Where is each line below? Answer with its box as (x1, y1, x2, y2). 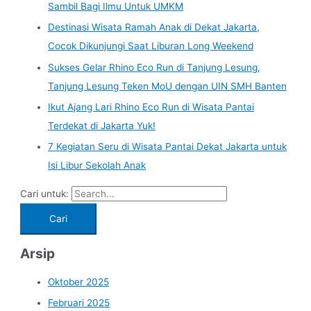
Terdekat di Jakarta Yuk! (48, 120, 156, 132)
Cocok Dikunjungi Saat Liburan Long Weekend (48, 40, 254, 52)
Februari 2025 (48, 297, 110, 309)
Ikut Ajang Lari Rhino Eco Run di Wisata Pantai (48, 101, 255, 113)
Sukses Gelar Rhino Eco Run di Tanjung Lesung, (48, 61, 261, 73)
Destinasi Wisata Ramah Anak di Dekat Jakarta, (48, 22, 260, 33)
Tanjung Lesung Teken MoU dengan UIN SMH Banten (48, 80, 287, 92)
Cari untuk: (20, 188, 69, 200)
